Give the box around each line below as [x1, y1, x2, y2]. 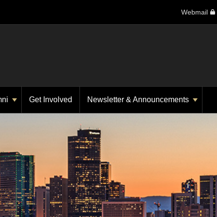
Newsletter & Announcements [87, 95, 191, 104]
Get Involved [29, 95, 72, 104]
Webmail [181, 8, 208, 16]
